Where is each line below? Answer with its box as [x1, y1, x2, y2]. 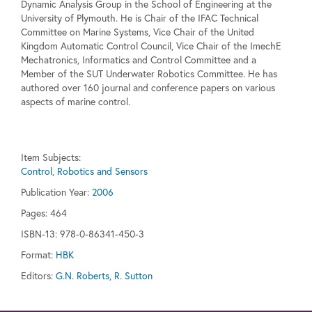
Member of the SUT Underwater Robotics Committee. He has [21, 67, 277, 81]
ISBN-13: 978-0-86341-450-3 [21, 227, 144, 241]
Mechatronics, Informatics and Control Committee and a [21, 53, 256, 67]
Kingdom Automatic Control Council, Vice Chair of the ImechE [21, 39, 281, 53]
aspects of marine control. [21, 95, 130, 109]
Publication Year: [21, 185, 89, 199]
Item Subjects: [21, 150, 81, 164]
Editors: [21, 269, 53, 283]
